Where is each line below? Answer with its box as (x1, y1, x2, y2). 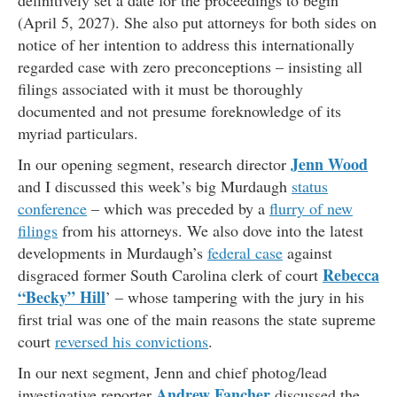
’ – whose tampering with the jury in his (105, 286, 364, 308)
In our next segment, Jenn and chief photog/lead (18, 362, 327, 384)
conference (18, 198, 87, 220)
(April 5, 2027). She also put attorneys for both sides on (18, 12, 377, 34)
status (292, 175, 328, 198)
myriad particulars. (18, 122, 138, 144)
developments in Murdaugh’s (18, 242, 207, 264)
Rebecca (323, 263, 379, 287)
